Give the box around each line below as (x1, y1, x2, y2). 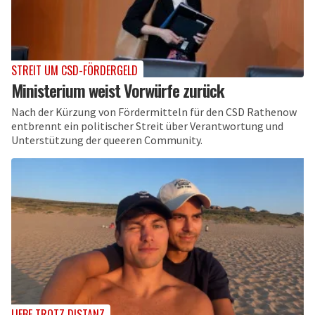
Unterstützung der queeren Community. (11, 132, 202, 147)
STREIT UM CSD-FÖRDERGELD (11, 61, 138, 79)
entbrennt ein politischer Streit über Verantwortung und (11, 118, 283, 133)
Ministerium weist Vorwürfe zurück (11, 77, 224, 103)
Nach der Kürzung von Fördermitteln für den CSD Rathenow (11, 104, 297, 119)
